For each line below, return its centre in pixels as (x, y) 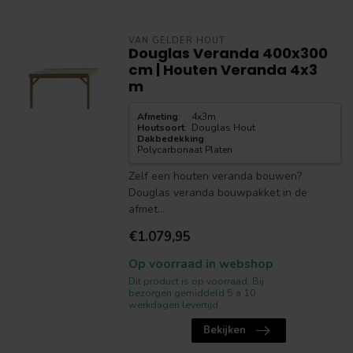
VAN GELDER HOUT (176, 41)
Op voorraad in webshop (201, 264)
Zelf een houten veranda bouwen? (215, 176)
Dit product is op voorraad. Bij (196, 281)
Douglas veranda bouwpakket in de (217, 193)
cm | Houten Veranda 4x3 (223, 70)
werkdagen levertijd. (174, 305)
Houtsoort (160, 128)
